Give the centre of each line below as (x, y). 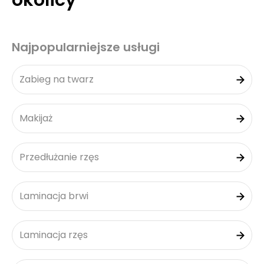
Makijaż (36, 118)
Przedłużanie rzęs (59, 157)
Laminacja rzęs (54, 235)
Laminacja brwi (54, 196)
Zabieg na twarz (57, 79)
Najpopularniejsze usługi (86, 47)
